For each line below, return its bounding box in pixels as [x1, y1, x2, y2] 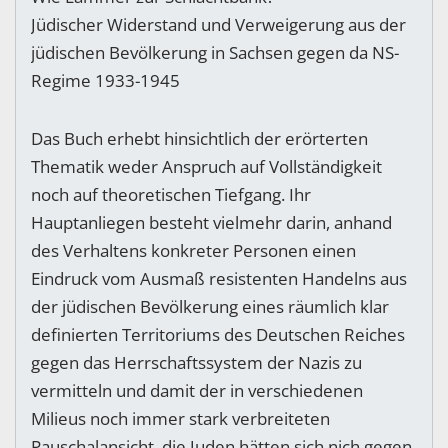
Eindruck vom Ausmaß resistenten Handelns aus [31, 267, 407, 291]
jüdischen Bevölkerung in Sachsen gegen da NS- [31, 41, 399, 65]
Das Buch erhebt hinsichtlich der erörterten [31, 127, 368, 151]
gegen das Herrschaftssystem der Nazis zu [31, 351, 362, 375]
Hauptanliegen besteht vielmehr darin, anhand [31, 211, 392, 235]
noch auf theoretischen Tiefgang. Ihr [31, 183, 311, 207]
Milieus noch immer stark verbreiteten [31, 407, 330, 431]
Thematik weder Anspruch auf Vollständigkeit [31, 155, 382, 179]
